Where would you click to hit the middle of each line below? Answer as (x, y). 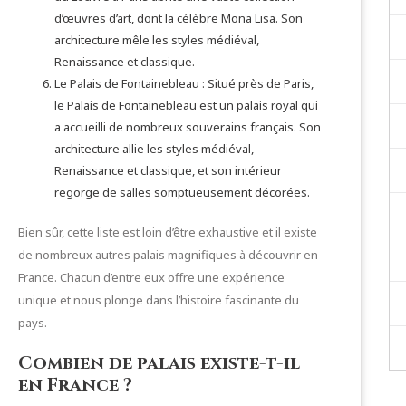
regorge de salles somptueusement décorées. (182, 192)
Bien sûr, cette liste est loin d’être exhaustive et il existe (168, 232)
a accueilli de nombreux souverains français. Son (188, 127)
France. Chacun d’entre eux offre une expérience (151, 277)
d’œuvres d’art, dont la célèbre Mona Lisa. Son (179, 18)
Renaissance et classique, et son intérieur (168, 170)
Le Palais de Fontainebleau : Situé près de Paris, (184, 83)
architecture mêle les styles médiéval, (157, 40)
